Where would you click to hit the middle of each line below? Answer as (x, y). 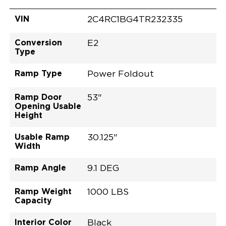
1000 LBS (108, 192)
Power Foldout (121, 74)
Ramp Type (38, 73)
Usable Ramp (42, 136)
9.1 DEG (103, 168)
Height (28, 115)
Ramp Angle (40, 167)
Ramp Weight (43, 191)
